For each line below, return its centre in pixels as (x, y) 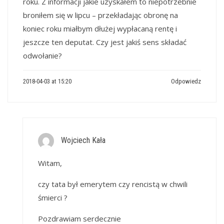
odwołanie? (42, 55)
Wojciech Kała (83, 140)
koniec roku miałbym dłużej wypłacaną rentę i (100, 28)
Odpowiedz (186, 81)
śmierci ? (53, 197)
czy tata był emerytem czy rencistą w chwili (113, 184)
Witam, (50, 163)
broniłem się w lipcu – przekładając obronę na (100, 15)
